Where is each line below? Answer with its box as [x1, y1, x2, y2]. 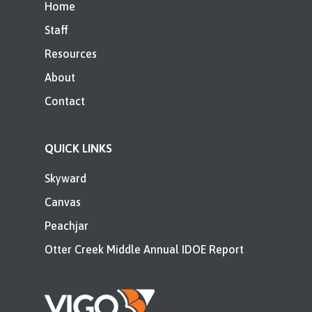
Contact [45, 94, 85, 107]
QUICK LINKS [45, 141, 112, 155]
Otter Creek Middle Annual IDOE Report [45, 242, 244, 256]
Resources [45, 47, 97, 60]
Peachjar [45, 219, 88, 232]
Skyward [45, 171, 86, 185]
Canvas [45, 195, 81, 208]
